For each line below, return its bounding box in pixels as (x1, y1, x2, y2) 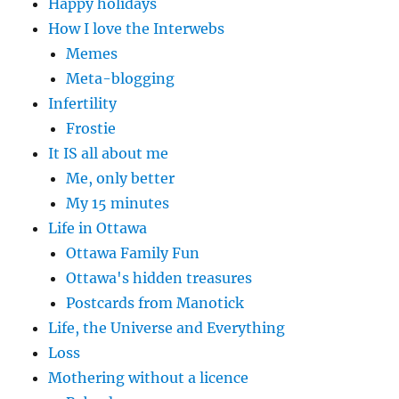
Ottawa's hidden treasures (66, 268, 253, 287)
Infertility (48, 94, 118, 112)
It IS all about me (48, 143, 169, 162)
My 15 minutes (66, 193, 170, 212)
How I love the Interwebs (48, 19, 225, 37)
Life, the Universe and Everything (48, 318, 286, 337)
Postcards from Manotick (66, 293, 245, 312)
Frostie (66, 118, 117, 137)
